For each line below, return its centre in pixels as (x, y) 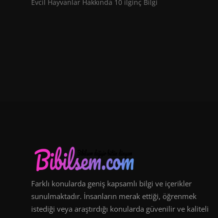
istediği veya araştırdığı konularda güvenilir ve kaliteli (120, 209)
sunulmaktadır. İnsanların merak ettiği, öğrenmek (114, 196)
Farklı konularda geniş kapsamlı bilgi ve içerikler (111, 183)
